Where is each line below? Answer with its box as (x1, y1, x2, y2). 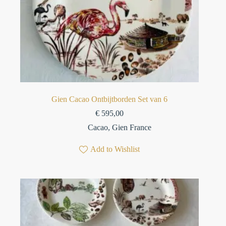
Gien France (112, 123, 152, 132)
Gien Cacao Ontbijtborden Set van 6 (51, 95, 168, 104)
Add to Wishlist (90, 145, 140, 154)
